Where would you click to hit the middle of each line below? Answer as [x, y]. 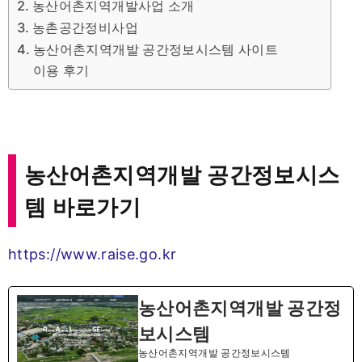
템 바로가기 [83, 207]
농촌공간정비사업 [85, 28]
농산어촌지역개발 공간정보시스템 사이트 [156, 50]
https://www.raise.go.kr [93, 254]
